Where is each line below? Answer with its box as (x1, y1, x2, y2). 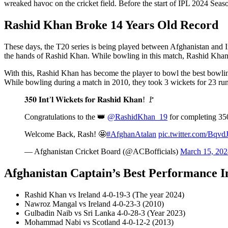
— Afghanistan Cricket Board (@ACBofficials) (24, 147, 180, 156)
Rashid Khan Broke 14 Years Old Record (4, 18, 218, 32)
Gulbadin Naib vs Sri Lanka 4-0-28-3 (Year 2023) (24, 208, 185, 217)
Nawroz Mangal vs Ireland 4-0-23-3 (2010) (24, 199, 164, 208)
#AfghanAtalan (106, 129, 156, 138)
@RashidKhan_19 (107, 112, 167, 121)
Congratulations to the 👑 (24, 112, 107, 121)
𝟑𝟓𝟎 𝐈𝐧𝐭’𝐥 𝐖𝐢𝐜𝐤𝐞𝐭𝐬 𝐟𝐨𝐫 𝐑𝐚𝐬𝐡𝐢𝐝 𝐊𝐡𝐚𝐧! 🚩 (24, 95, 155, 104)
